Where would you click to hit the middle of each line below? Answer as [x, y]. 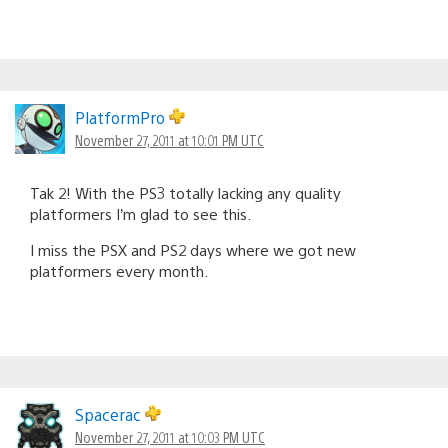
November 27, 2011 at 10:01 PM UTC [169, 140]
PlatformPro [122, 118]
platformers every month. [119, 271]
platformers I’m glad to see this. [140, 214]
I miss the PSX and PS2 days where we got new [193, 250]
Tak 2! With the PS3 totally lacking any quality [185, 193]
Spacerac [110, 415]
